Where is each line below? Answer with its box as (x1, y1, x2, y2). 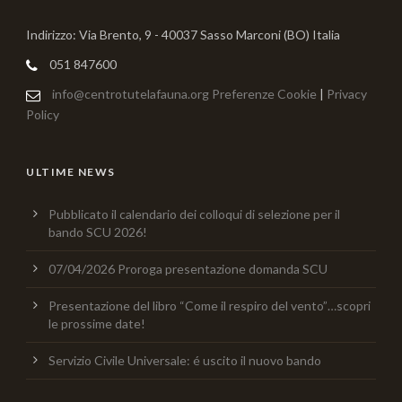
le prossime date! (48, 315, 145, 331)
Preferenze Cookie (212, 85, 317, 101)
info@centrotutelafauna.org (52, 85, 209, 101)
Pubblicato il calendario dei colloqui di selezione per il (48, 205, 340, 222)
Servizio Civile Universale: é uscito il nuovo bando (48, 352, 321, 368)
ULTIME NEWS (26, 164, 116, 179)
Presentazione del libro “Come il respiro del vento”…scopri (48, 297, 371, 313)
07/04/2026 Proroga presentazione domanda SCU (48, 260, 328, 276)
